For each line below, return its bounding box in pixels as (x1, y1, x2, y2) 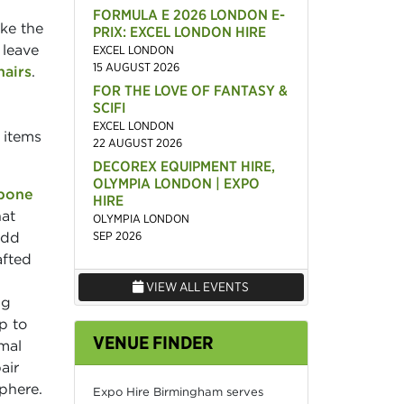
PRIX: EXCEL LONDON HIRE (92, 22, 266, 41)
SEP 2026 (92, 227, 142, 243)
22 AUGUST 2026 (92, 134, 182, 151)
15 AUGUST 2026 (92, 59, 179, 75)
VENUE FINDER (92, 330, 214, 353)
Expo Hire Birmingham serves (92, 383, 263, 399)
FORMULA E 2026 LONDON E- (92, 5, 285, 23)
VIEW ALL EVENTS (143, 278, 250, 295)
